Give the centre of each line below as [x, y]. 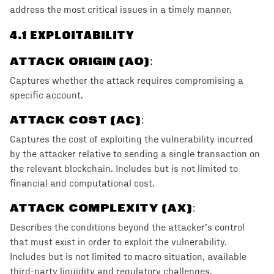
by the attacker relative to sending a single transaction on [135, 154]
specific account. [46, 95]
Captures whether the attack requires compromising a [127, 81]
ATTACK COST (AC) [76, 120]
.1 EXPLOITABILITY [77, 35]
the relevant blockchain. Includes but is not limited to [124, 169]
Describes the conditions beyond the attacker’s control [127, 228]
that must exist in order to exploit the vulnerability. [118, 242]
